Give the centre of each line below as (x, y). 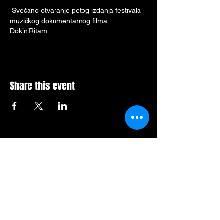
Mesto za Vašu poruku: (61, 142)
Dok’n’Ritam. (29, 31)
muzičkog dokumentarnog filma (59, 21)
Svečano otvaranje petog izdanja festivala (76, 10)
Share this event (42, 86)
